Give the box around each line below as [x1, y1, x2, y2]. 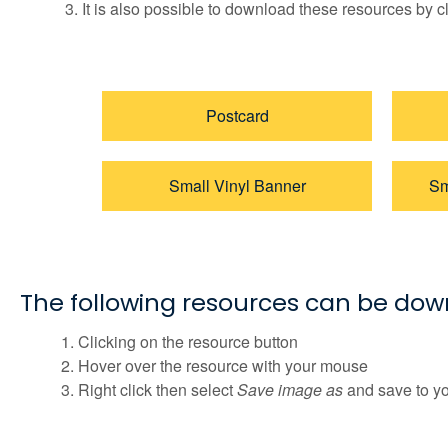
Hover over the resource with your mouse [77, 354, 372, 378]
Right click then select [77, 378, 237, 402]
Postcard [205, 104, 269, 128]
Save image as [236, 378, 347, 402]
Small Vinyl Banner [168, 174, 306, 198]
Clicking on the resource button [77, 330, 302, 354]
